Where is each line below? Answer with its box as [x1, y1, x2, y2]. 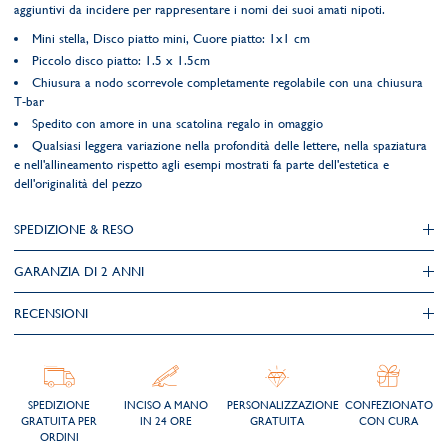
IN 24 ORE [139, 415, 192, 428]
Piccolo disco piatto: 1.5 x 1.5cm [32, 53, 210, 68]
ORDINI [39, 431, 79, 444]
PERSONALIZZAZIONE [227, 399, 340, 412]
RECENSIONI [14, 306, 88, 321]
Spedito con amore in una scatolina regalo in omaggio [32, 116, 323, 131]
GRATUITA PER [21, 415, 98, 428]
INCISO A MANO [123, 399, 208, 412]
